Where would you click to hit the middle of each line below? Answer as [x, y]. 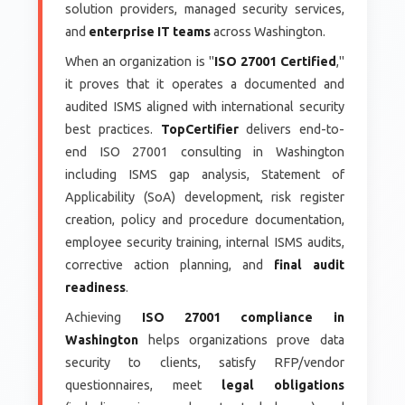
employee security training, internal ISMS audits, [205, 242]
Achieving [104, 317]
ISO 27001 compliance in [243, 317]
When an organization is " [140, 61]
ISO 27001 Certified [275, 61]
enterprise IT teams [150, 31]
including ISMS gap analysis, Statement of [205, 174]
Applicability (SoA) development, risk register [205, 197]
